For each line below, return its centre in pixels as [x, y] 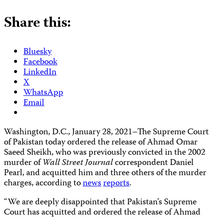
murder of [23, 163]
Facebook [40, 62]
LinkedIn [40, 73]
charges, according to [43, 183]
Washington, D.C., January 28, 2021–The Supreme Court [106, 132]
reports [116, 183]
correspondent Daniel [154, 163]
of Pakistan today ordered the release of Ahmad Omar [101, 143]
